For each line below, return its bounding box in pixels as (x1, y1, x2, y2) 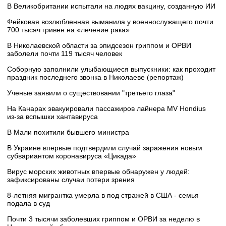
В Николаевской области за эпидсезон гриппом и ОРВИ (7, 41, 191, 50)
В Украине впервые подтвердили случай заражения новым (7, 144, 202, 152)
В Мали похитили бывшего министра (7, 128, 129, 137)
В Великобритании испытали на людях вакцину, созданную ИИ (7, 2, 215, 11)
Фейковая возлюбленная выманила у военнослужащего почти (7, 18, 213, 26)
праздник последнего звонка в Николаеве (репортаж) (7, 73, 184, 82)
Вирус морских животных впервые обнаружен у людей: (7, 167, 190, 176)
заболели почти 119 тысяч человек (7, 49, 122, 58)
